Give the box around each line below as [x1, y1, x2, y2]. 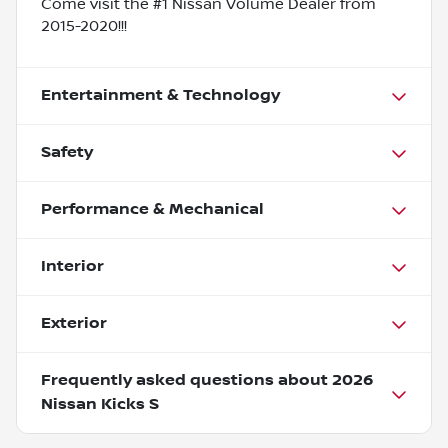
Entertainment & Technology [41, 85, 280, 105]
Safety [41, 142, 93, 162]
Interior [41, 256, 104, 276]
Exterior [41, 313, 107, 333]
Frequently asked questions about [41, 370, 332, 390]
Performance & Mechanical [41, 199, 264, 219]
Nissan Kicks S [41, 394, 159, 414]
